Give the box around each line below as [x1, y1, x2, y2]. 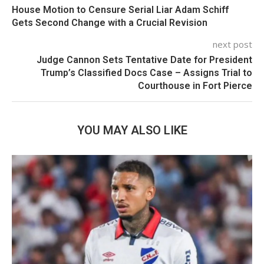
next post [213, 38, 252, 50]
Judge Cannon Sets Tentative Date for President [37, 54, 252, 65]
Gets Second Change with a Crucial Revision [12, 16, 207, 28]
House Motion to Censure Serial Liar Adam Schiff [12, 4, 229, 15]
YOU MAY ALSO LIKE [77, 123, 187, 137]
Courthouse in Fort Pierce [138, 80, 252, 91]
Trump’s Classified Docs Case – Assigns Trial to [41, 67, 252, 78]
